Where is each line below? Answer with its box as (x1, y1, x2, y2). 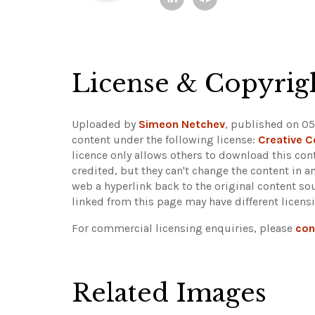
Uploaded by (72, 117, 139, 131)
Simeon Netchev (139, 117, 225, 131)
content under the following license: (72, 132, 258, 146)
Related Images (72, 277, 266, 308)
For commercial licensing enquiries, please (72, 221, 295, 235)
